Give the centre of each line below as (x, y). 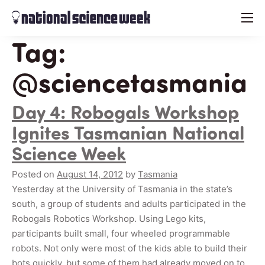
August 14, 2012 (90, 174)
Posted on (34, 174)
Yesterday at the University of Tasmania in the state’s (122, 189)
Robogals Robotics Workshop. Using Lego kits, (109, 219)
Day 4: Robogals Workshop (125, 111)
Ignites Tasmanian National (128, 132)
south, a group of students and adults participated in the (129, 204)
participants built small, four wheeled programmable (121, 234)
